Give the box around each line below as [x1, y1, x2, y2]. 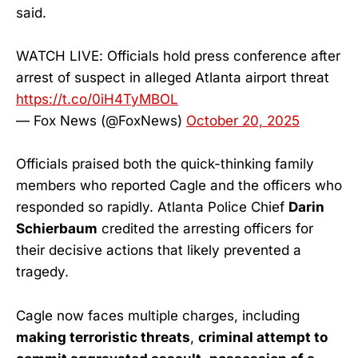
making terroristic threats [16, 328, 190, 345]
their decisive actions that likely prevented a [16, 242, 301, 259]
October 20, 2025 [186, 113, 300, 129]
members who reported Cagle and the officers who [16, 177, 342, 194]
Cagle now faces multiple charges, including [16, 307, 300, 324]
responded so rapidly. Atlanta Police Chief [16, 199, 288, 216]
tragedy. [16, 264, 69, 280]
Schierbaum [16, 221, 97, 237]
